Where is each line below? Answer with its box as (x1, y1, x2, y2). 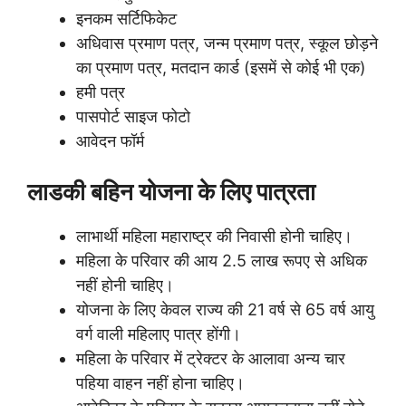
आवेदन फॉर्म (76, 130, 144, 150)
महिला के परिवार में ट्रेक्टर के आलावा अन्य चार (76, 348, 345, 368)
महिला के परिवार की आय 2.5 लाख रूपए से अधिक (76, 250, 367, 270)
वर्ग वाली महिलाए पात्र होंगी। (76, 324, 241, 343)
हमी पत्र (76, 82, 125, 101)
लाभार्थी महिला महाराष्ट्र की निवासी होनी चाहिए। (76, 226, 353, 246)
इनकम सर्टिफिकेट (76, 8, 177, 28)
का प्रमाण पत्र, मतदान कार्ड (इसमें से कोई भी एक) (76, 57, 366, 77)
